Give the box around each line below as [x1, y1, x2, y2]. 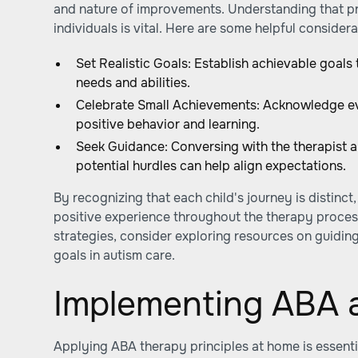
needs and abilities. [76, 74, 191, 91]
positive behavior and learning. [76, 116, 261, 133]
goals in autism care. [54, 247, 176, 264]
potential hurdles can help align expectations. [76, 157, 347, 174]
